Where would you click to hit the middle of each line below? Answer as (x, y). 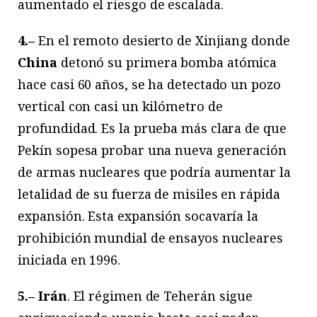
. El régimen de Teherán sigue (160, 295)
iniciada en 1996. (69, 259)
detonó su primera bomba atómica (167, 62)
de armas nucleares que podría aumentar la (154, 172)
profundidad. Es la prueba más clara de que (152, 128)
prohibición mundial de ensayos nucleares (150, 237)
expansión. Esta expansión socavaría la (138, 215)
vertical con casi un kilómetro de (120, 106)
